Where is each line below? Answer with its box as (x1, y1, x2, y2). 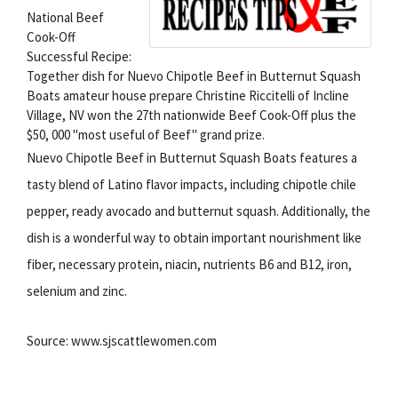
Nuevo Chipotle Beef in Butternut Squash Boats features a (27, 148, 357, 166)
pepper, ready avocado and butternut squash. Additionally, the (27, 202, 370, 219)
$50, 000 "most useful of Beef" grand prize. (27, 125, 265, 143)
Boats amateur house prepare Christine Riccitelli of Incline (27, 86, 349, 104)
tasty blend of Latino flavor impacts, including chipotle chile (27, 175, 356, 193)
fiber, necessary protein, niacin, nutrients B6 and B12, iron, (27, 255, 352, 273)
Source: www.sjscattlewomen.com (27, 331, 217, 349)
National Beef (27, 8, 104, 26)
